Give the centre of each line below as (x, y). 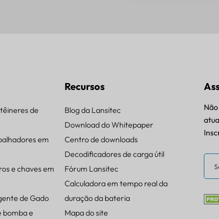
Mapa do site (86, 213)
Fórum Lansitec (91, 169)
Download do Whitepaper (109, 125)
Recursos (85, 86)
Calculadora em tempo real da (116, 183)
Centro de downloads (101, 139)
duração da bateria (97, 198)
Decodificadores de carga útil (114, 154)
